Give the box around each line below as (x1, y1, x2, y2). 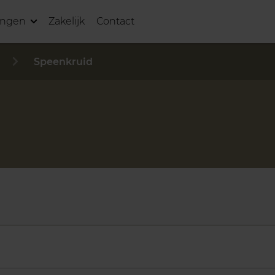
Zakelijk (48, 15, 85, 27)
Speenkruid (34, 55, 93, 68)
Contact (96, 15, 135, 27)
